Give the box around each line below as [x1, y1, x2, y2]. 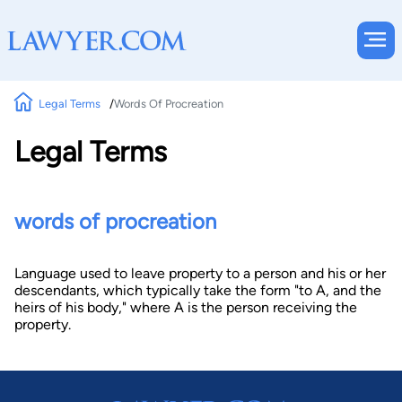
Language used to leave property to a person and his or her [14, 265, 386, 282]
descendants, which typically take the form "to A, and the [14, 282, 381, 299]
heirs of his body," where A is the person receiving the [14, 299, 357, 316]
